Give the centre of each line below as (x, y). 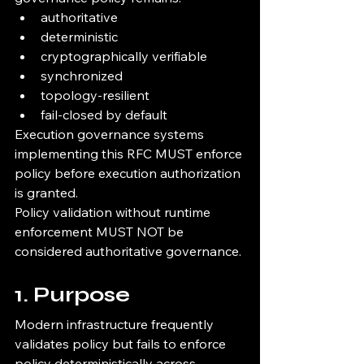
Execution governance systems (111, 134)
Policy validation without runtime (114, 212)
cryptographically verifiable (124, 56)
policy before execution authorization (129, 173)
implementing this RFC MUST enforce (130, 154)
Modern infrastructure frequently (116, 325)
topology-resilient (95, 95)
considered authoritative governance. (128, 251)
